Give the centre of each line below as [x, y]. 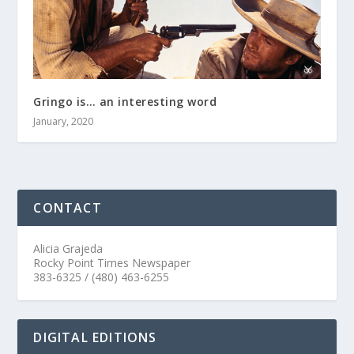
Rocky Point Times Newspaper [112, 262]
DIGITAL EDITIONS [95, 337]
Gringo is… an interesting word [125, 101]
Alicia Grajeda [68, 248]
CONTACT [68, 207]
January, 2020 [64, 121]
